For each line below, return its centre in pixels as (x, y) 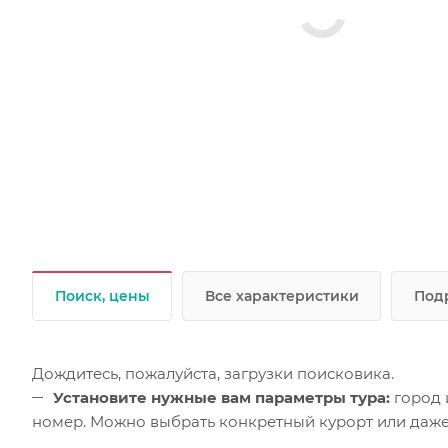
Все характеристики (282, 296)
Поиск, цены (102, 296)
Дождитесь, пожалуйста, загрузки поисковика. (213, 374)
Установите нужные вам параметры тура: (223, 398)
